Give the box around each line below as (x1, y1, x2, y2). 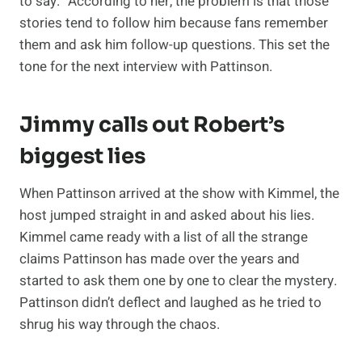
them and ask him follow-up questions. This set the (19, 35, 330, 56)
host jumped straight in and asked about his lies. (19, 205, 314, 226)
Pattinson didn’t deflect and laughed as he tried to (19, 293, 322, 314)
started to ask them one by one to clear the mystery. (19, 271, 337, 292)
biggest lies (19, 143, 145, 170)
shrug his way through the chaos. (19, 314, 220, 335)
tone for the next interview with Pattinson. (19, 57, 272, 78)
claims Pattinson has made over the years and (19, 249, 300, 270)
